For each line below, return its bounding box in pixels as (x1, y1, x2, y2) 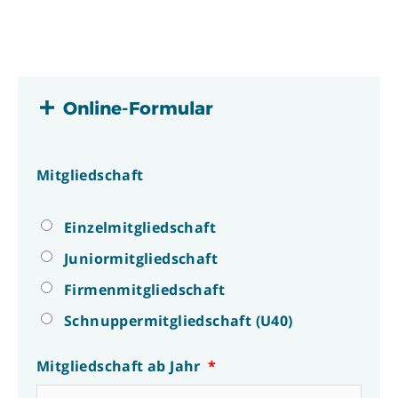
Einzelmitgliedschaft (64, 218, 216, 238)
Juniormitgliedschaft (64, 249, 218, 269)
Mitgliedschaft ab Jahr (36, 356, 201, 377)
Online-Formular (63, 98, 213, 120)
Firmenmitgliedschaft (64, 280, 225, 300)
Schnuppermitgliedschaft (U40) (64, 311, 293, 331)
